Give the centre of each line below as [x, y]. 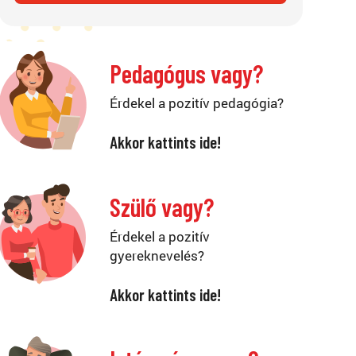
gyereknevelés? [157, 256]
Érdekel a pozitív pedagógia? [196, 103]
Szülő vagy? [161, 207]
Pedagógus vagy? [186, 74]
